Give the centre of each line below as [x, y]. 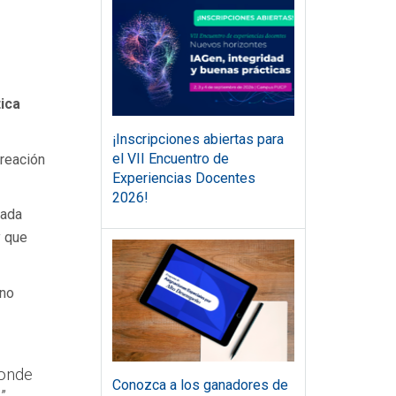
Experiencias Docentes [183, 178]
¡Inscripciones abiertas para [198, 139]
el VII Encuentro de [170, 159]
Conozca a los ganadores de [200, 385]
